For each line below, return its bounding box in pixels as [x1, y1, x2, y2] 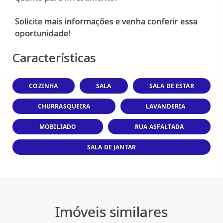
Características [12, 49, 97, 66]
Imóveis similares [55, 202, 168, 221]
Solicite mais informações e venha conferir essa [15, 15, 198, 27]
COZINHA [29, 81, 58, 90]
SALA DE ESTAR [149, 81, 194, 90]
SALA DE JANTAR [87, 142, 136, 151]
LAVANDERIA [145, 102, 186, 111]
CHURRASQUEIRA [37, 102, 91, 111]
